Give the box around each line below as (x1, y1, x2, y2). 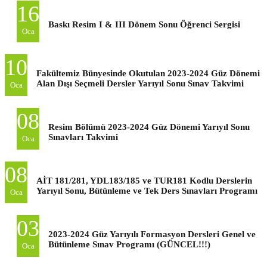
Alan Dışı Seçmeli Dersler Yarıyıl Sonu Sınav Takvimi (36, 78, 244, 88)
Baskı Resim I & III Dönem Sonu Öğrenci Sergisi (48, 19, 240, 29)
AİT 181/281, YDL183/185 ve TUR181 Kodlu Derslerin (36, 175, 252, 185)
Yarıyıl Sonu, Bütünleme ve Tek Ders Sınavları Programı (36, 185, 257, 195)
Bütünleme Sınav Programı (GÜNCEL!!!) (48, 239, 210, 249)
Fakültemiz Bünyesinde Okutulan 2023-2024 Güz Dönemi (36, 68, 260, 78)
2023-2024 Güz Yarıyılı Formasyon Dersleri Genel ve (48, 229, 256, 239)
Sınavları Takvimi (48, 132, 118, 142)
